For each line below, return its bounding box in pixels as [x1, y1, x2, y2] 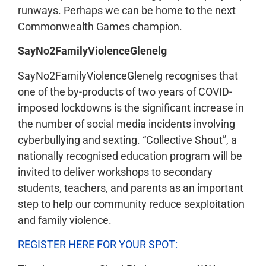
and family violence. [18, 213, 116, 226]
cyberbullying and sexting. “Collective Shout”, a [18, 133, 237, 146]
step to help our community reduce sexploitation [18, 197, 245, 210]
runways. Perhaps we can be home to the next [18, 4, 236, 17]
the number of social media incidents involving [18, 117, 235, 130]
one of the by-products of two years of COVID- [18, 85, 232, 98]
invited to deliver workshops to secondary [18, 165, 213, 178]
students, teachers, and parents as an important [18, 181, 243, 194]
